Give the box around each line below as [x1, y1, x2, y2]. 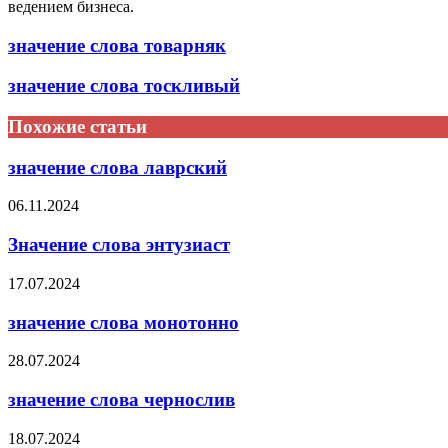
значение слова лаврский [8, 156, 227, 178]
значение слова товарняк [8, 34, 226, 56]
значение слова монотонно [8, 311, 239, 333]
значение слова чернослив [8, 389, 235, 410]
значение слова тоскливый [8, 75, 240, 97]
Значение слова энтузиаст [8, 234, 230, 256]
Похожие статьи [8, 115, 147, 137]
